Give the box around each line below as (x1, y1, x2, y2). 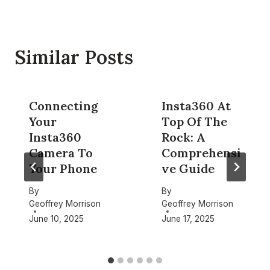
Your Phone (29, 161, 97, 176)
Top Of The (162, 114, 227, 129)
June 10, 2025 (29, 213, 84, 224)
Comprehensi (162, 145, 241, 160)
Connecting (29, 98, 98, 113)
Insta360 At (162, 98, 231, 113)
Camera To (29, 145, 93, 160)
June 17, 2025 (162, 213, 215, 224)
